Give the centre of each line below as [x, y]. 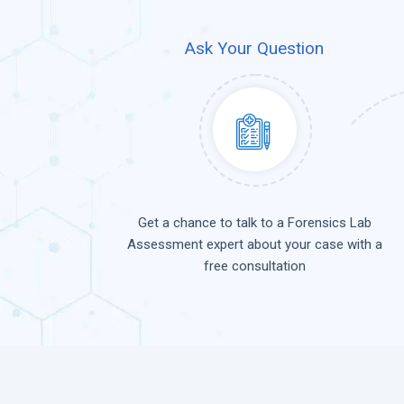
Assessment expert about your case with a [254, 245]
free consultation [254, 266]
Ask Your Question [254, 48]
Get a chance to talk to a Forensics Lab [254, 223]
